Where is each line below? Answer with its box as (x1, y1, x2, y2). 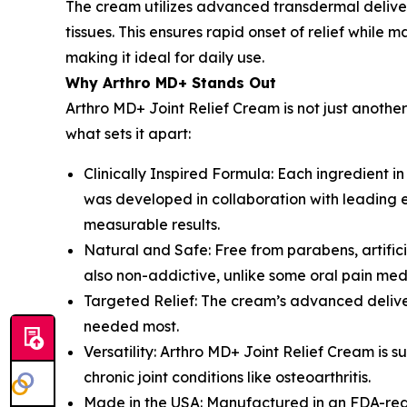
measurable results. (84, 215, 220, 234)
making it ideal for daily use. (65, 48, 264, 67)
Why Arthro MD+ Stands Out (65, 74, 276, 93)
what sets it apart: (65, 124, 191, 144)
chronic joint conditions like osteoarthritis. (84, 368, 371, 387)
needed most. (84, 317, 179, 336)
